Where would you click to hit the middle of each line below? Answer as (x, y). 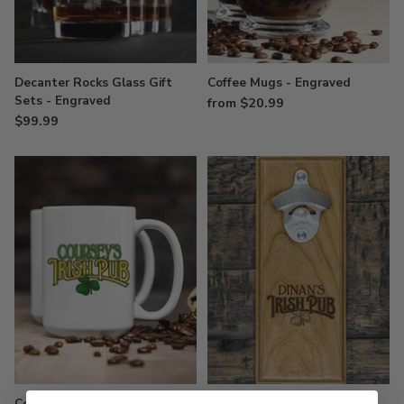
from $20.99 (246, 103)
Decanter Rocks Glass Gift (93, 83)
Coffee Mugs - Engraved (279, 83)
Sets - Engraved (63, 101)
